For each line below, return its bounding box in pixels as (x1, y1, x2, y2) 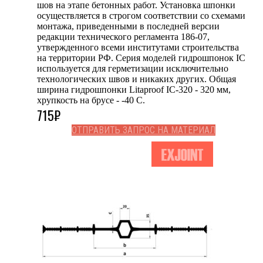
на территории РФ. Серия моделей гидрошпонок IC (37, 52, 245, 63)
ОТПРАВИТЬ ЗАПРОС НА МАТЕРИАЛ (71, 124, 215, 136)
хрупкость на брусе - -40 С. (37, 95, 145, 105)
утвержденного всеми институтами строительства (37, 42, 239, 52)
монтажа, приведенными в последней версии (37, 21, 220, 31)
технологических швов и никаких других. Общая (37, 73, 236, 84)
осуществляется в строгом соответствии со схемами (37, 10, 245, 21)
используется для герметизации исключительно (37, 63, 228, 73)
